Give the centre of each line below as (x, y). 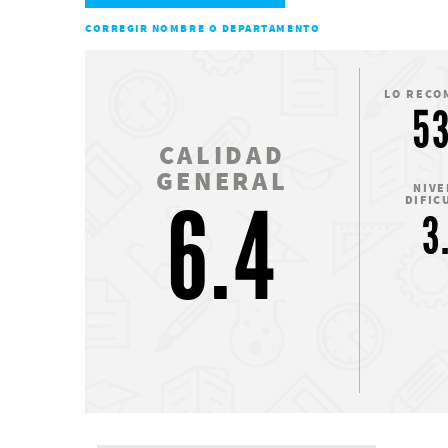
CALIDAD (222, 154)
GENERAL (222, 180)
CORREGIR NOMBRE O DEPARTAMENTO (203, 28)
